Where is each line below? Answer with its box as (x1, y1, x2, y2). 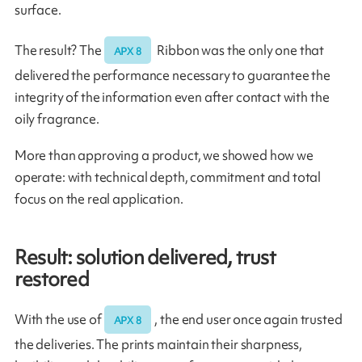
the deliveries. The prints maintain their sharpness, (14, 335, 303, 353)
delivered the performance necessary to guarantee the (14, 65, 331, 84)
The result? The (14, 40, 104, 59)
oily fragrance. (14, 109, 99, 128)
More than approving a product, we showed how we (14, 145, 314, 164)
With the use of (14, 309, 104, 328)
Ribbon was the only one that (154, 40, 325, 59)
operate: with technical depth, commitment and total (14, 167, 322, 186)
